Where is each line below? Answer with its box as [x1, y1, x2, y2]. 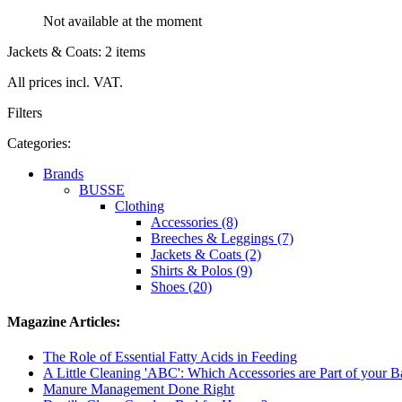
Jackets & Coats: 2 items [7, 43, 145, 59]
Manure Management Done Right [43, 381, 234, 398]
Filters [7, 104, 42, 120]
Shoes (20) [151, 278, 212, 294]
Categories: [7, 135, 71, 151]
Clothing [115, 197, 164, 214]
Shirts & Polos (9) [151, 262, 252, 278]
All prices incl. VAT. [7, 74, 123, 90]
